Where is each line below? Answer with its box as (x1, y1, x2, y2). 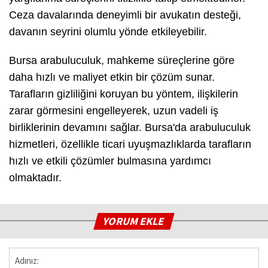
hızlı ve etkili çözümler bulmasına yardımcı (9, 155, 211, 167)
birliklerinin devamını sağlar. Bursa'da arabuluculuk (9, 121, 251, 134)
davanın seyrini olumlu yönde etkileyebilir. (9, 26, 207, 38)
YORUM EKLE (102, 214, 167, 229)
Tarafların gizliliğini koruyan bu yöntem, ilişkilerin (9, 88, 238, 100)
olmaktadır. (9, 172, 62, 184)
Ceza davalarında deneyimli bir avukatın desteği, (9, 9, 241, 22)
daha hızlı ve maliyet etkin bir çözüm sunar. (9, 71, 215, 84)
